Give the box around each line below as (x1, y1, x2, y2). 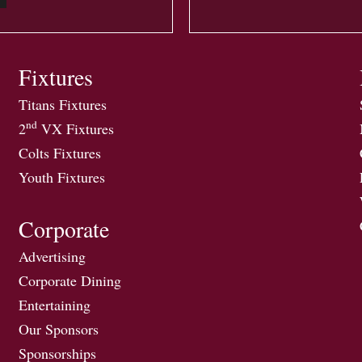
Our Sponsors (19, 318, 99, 339)
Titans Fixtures (19, 94, 107, 114)
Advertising (19, 246, 86, 266)
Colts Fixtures (19, 142, 102, 162)
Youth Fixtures (19, 166, 106, 187)
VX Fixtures (37, 118, 115, 138)
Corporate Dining (19, 270, 122, 290)
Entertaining (19, 294, 91, 314)
